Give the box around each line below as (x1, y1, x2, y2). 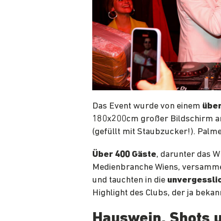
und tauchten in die (92, 175, 167, 185)
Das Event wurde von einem (92, 101, 202, 111)
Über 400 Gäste (92, 149, 156, 159)
